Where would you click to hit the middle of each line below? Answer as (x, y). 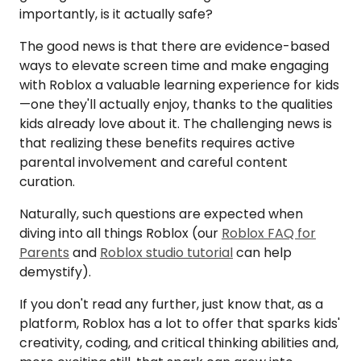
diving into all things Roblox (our (120, 234)
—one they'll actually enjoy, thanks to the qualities (176, 105)
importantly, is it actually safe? (116, 15)
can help (262, 253)
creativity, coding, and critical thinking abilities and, (179, 343)
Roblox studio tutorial (166, 253)
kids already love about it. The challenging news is (176, 124)
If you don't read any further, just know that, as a (171, 305)
